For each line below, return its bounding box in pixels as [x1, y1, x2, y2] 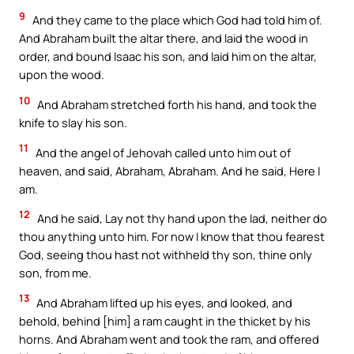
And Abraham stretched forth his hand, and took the [35, 96, 317, 112]
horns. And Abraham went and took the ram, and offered [19, 330, 319, 347]
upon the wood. [19, 66, 104, 83]
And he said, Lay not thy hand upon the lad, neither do [35, 210, 327, 227]
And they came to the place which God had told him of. [30, 12, 322, 28]
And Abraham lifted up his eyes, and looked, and [34, 294, 292, 311]
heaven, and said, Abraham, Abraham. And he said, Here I [19, 162, 320, 179]
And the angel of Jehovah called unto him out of [33, 144, 291, 160]
